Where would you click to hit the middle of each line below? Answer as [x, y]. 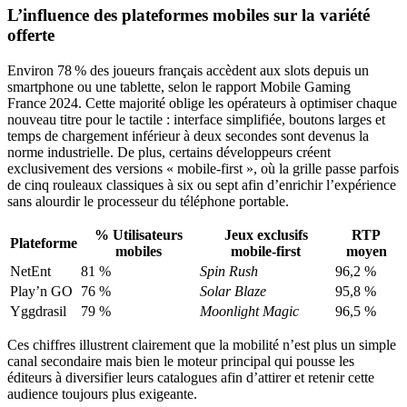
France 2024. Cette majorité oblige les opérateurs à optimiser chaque [202, 103]
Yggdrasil [38, 311]
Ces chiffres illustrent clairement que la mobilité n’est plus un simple [202, 344]
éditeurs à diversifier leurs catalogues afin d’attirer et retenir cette [191, 377]
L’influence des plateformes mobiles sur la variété [189, 15]
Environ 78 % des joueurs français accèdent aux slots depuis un [188, 70]
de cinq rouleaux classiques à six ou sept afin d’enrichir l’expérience [202, 184]
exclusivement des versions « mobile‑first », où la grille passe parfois [203, 168]
